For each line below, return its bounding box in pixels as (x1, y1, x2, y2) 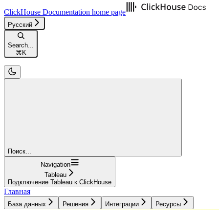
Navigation (40, 160, 70, 168)
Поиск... (8, 147, 31, 155)
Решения (63, 200, 88, 208)
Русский (8, 21, 32, 28)
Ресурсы (155, 200, 181, 208)
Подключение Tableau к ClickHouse (8, 178, 111, 186)
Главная (4, 187, 30, 196)
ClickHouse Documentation (4, 7, 90, 16)
